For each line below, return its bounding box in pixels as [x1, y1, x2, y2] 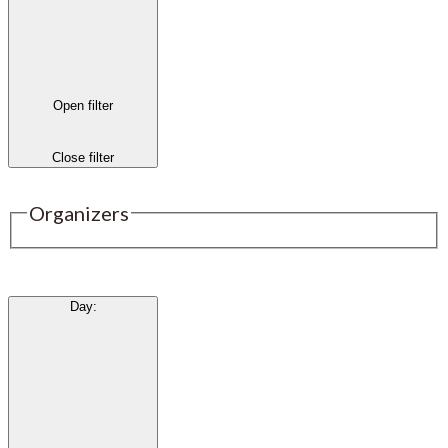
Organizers [29, 200, 129, 225]
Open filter [53, 98, 113, 114]
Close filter [52, 149, 114, 165]
